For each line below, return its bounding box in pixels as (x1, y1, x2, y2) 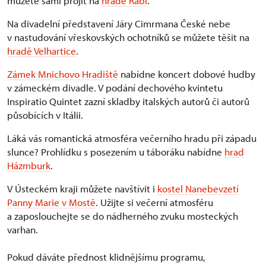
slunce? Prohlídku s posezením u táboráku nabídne (7, 145, 224, 159)
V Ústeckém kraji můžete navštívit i (7, 182, 157, 195)
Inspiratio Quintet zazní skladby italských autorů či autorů (7, 95, 249, 108)
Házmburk (7, 159, 50, 172)
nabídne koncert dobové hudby (118, 68, 255, 81)
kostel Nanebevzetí (157, 182, 239, 195)
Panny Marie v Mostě (7, 196, 96, 209)
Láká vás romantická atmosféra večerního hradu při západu (7, 132, 256, 145)
